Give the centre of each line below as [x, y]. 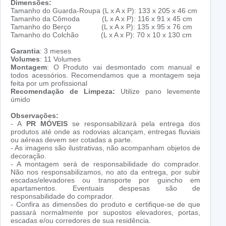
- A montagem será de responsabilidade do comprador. [105, 164]
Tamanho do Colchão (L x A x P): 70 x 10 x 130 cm [101, 35]
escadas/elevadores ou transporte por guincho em [105, 180]
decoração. [29, 156]
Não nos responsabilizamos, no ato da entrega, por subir [105, 172]
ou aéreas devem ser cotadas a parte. [72, 140]
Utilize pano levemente [160, 92]
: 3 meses [55, 51]
